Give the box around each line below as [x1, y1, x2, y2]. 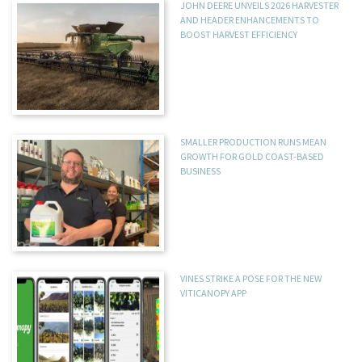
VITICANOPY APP [180, 287, 247, 300]
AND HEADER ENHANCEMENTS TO [180, 14, 320, 27]
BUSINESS [180, 165, 221, 178]
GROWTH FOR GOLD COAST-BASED [180, 150, 325, 163]
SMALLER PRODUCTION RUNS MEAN [180, 136, 327, 149]
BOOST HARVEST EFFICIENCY [180, 28, 298, 41]
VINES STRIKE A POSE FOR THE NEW [180, 272, 322, 285]
